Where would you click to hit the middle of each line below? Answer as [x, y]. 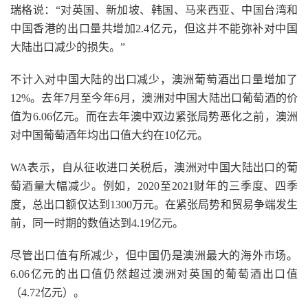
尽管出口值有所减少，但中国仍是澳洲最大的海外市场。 [154, 255]
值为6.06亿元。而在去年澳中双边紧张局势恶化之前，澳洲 [154, 117]
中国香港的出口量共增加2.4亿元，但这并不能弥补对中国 [154, 29]
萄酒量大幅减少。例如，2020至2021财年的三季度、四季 [154, 186]
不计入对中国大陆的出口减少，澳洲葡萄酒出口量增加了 [154, 79]
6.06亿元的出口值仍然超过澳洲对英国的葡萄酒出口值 [154, 274]
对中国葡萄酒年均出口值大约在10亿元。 [109, 135]
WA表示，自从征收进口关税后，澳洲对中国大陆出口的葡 [154, 167]
